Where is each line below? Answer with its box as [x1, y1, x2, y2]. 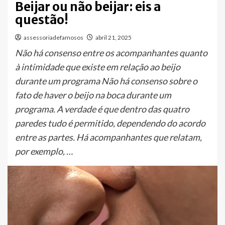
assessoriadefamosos [24, 34, 83, 42]
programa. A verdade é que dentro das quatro [15, 103, 189, 115]
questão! [15, 12, 68, 28]
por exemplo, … [15, 146, 73, 157]
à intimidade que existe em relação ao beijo [15, 61, 180, 73]
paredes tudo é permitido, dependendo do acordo [15, 118, 205, 129]
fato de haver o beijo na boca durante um [15, 89, 171, 101]
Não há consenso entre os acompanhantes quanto [15, 47, 207, 59]
